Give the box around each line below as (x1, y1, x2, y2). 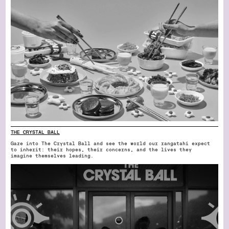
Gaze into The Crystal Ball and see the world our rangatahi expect (11, 141, 210, 146)
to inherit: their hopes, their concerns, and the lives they (11, 147, 192, 152)
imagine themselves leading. (11, 153, 94, 158)
